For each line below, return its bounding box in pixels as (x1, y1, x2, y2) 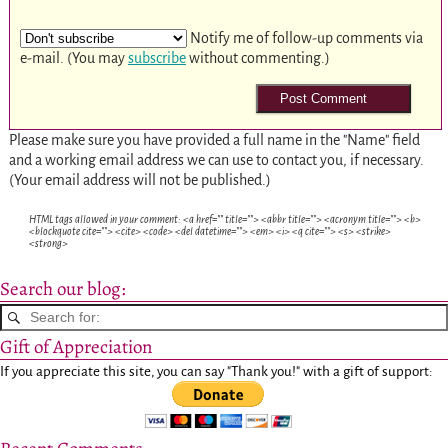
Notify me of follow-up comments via (186, 30, 423, 47)
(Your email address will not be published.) (8, 172, 271, 189)
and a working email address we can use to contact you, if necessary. (8, 152, 424, 169)
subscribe (127, 50, 186, 67)
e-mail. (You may (19, 50, 128, 67)
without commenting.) (185, 50, 330, 67)
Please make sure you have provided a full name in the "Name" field (8, 132, 420, 149)
